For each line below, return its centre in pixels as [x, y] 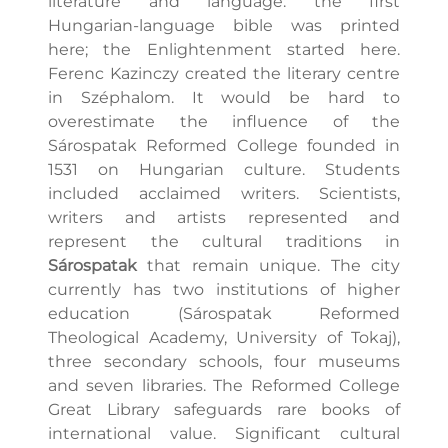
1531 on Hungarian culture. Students [224, 170]
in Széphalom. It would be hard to [224, 98]
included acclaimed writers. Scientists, [224, 194]
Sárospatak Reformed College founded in [224, 146]
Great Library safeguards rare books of [224, 410]
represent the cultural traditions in [224, 242]
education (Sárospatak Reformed [224, 314]
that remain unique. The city [268, 266]
